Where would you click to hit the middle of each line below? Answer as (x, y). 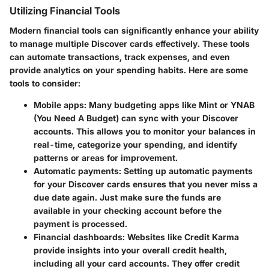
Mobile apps (59, 104)
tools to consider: (45, 83)
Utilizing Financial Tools (65, 11)
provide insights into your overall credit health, (130, 250)
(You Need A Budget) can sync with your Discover (136, 118)
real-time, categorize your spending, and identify (135, 144)
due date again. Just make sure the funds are (127, 197)
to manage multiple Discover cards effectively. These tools (130, 43)
